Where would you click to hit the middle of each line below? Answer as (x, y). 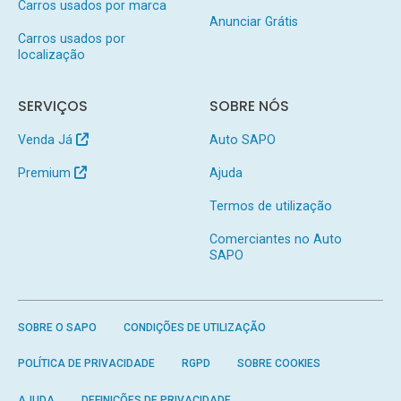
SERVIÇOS (52, 107)
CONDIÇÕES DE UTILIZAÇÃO (194, 327)
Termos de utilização (270, 206)
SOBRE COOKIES (278, 364)
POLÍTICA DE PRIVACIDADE (86, 364)
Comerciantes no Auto (275, 239)
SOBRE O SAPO (57, 327)
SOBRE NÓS (249, 107)
